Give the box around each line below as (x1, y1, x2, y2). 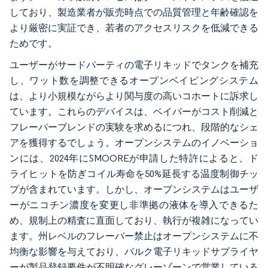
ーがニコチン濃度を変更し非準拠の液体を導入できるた (10, 199, 258, 211)
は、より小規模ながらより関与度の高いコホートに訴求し (10, 90, 258, 102)
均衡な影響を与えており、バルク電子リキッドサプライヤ (10, 245, 258, 257)
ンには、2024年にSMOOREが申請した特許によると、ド (10, 152, 258, 164)
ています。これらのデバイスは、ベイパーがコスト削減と (10, 105, 258, 117)
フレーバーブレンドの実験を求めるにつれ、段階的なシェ (10, 121, 258, 133)
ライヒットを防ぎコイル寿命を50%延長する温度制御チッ (10, 167, 258, 179)
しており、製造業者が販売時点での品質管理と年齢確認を (10, 6, 258, 18)
